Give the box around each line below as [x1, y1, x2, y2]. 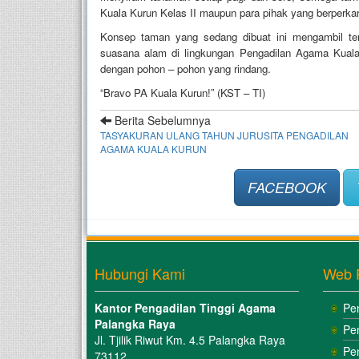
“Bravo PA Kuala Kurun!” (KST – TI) [100, 84, 265, 100]
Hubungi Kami [95, 262, 185, 284]
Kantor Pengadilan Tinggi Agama [95, 299, 276, 316]
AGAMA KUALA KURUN [100, 141, 207, 155]
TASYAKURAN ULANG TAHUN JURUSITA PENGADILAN [100, 127, 349, 142]
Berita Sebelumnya [111, 111, 211, 128]
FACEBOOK [248, 176, 327, 197]
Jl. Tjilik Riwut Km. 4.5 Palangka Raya [95, 331, 285, 348]
